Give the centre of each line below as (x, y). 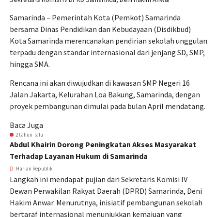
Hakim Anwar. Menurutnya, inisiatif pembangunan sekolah (106, 202)
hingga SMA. (30, 64)
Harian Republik (34, 169)
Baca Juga (26, 125)
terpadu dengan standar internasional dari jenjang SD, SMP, (107, 52)
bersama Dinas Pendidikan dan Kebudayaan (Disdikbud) (100, 29)
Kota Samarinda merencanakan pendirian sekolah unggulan (108, 41)
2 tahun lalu (29, 135)
